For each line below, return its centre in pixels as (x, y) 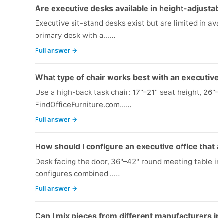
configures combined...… (77, 174)
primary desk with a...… (75, 36)
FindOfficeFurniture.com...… (83, 105)
